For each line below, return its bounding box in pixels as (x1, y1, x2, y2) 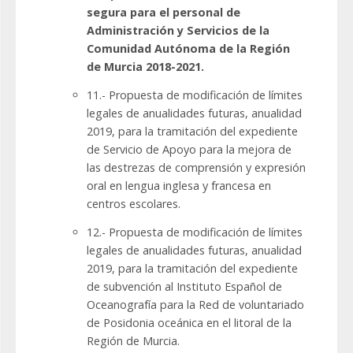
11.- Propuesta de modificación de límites (87, 87, 303, 103)
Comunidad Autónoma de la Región (87, 41, 290, 57)
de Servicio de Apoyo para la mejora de (87, 142, 292, 158)
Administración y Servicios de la (87, 23, 269, 39)
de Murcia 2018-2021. (87, 59, 204, 75)
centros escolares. (87, 196, 180, 212)
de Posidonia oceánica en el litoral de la (87, 315, 292, 331)
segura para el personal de (87, 5, 240, 20)
